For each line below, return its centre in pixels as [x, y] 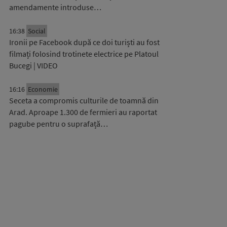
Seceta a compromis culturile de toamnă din [84, 100]
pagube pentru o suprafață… [59, 124]
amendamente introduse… [55, 7]
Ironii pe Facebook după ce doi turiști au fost [84, 42]
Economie [43, 89]
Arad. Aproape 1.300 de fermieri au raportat [83, 112]
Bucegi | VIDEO [33, 65]
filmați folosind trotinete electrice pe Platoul [84, 54]
